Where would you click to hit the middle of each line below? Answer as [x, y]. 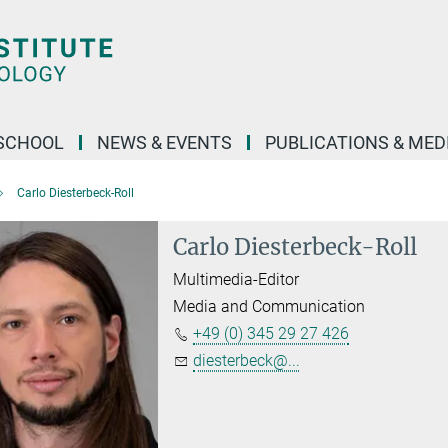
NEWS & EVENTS [164, 142]
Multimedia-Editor [236, 279]
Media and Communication [269, 306]
